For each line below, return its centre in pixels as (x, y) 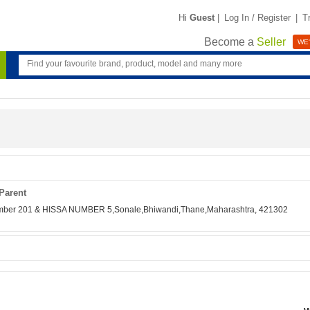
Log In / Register (257, 17)
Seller (271, 42)
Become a (230, 42)
